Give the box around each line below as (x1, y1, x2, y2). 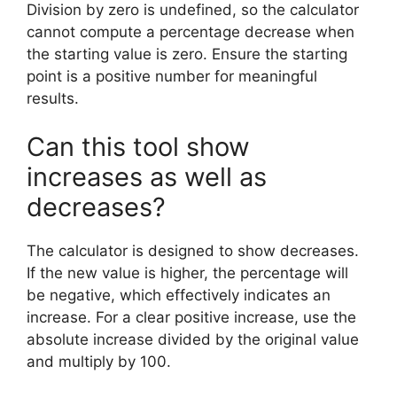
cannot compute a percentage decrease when (27, 22, 354, 41)
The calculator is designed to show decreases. (27, 242, 359, 260)
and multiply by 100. (27, 353, 171, 370)
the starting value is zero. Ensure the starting (27, 44, 347, 63)
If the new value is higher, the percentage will (27, 264, 348, 282)
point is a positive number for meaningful (27, 66, 317, 85)
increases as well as (27, 161, 267, 192)
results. (27, 89, 79, 107)
